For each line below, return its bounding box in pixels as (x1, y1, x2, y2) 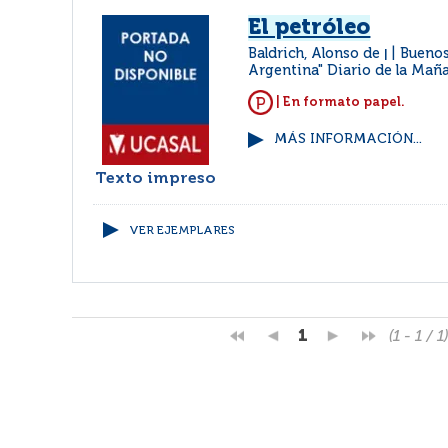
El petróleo (248, 17, 371, 39)
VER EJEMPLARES (129, 225, 235, 237)
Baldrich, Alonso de (248, 47, 385, 61)
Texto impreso (95, 171, 217, 187)
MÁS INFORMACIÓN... (274, 133, 423, 146)
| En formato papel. (273, 95, 406, 109)
